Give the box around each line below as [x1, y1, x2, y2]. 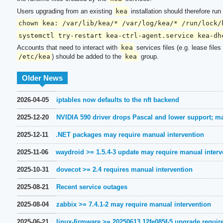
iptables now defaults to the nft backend [56, 96, 179, 104]
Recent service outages [56, 183, 127, 191]
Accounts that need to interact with [16, 44, 119, 52]
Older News [21, 74, 63, 83]
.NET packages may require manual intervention [55, 131, 204, 139]
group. [138, 53, 159, 61]
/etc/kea [18, 53, 50, 61]
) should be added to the [52, 53, 124, 61]
